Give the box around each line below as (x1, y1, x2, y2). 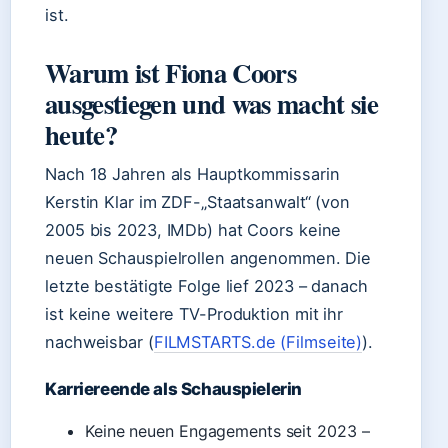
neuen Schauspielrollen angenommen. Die (45, 248, 372, 268)
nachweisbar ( (45, 332, 154, 352)
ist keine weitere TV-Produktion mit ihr (45, 304, 344, 324)
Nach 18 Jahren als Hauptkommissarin (45, 164, 340, 184)
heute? (45, 115, 117, 154)
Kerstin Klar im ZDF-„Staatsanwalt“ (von (45, 192, 351, 212)
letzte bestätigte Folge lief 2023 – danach (45, 276, 368, 296)
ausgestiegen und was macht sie (45, 84, 378, 123)
